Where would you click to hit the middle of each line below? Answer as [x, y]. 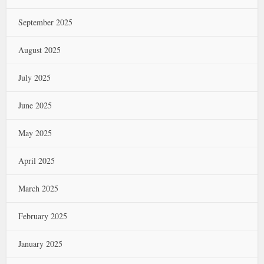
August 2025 [40, 50]
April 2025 [37, 161]
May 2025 [35, 133]
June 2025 [35, 105]
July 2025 [35, 77]
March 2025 [39, 188]
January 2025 [41, 244]
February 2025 [43, 216]
